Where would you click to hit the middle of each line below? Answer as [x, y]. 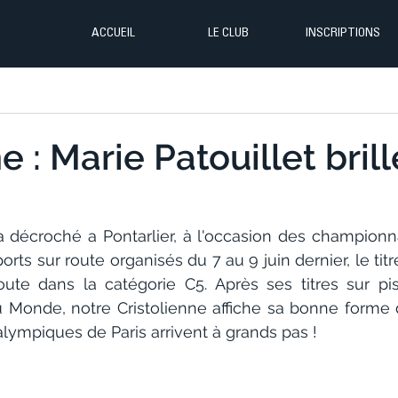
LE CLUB [228, 34]
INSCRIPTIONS [342, 34]
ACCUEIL [113, 34]
